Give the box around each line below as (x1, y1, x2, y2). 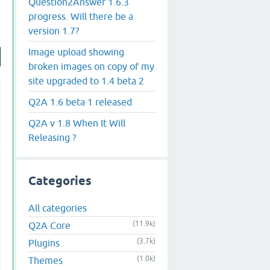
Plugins (28, 237, 60, 249)
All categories (28, 202, 87, 214)
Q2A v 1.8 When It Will (28, 117, 125, 128)
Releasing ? (28, 131, 76, 143)
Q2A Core (28, 220, 71, 231)
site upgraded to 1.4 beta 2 (28, 75, 144, 86)
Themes (28, 255, 63, 266)
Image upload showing (28, 46, 124, 57)
